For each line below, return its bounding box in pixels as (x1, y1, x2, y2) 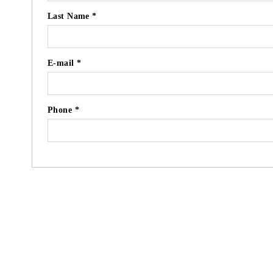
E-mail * (48, 58, 82, 68)
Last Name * (48, 12, 97, 21)
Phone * (48, 105, 79, 115)
